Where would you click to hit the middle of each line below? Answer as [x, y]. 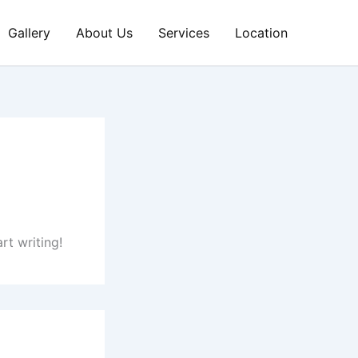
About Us [104, 33]
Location [261, 33]
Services [184, 33]
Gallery [29, 33]
